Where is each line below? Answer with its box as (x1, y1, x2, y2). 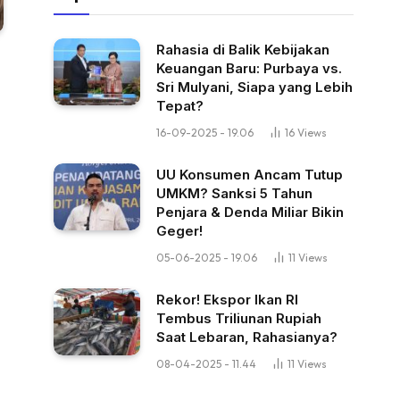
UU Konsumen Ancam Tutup (156, 166, 343, 183)
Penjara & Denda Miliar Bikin (156, 204, 344, 221)
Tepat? (156, 97, 204, 114)
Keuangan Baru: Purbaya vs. (156, 60, 342, 77)
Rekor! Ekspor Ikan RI (156, 291, 298, 308)
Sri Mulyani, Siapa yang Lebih (156, 79, 353, 96)
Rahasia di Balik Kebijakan (156, 41, 329, 58)
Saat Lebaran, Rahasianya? (156, 329, 337, 346)
